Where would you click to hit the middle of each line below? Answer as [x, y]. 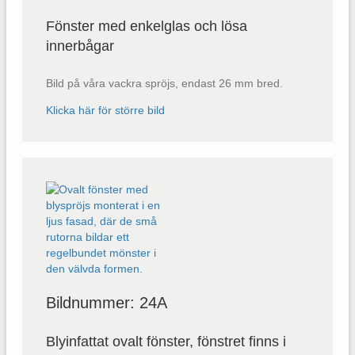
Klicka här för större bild [105, 110]
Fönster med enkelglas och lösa [147, 26]
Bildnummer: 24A [107, 302]
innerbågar [80, 46]
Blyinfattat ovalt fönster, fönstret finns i [166, 341]
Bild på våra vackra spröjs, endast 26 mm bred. [164, 83]
